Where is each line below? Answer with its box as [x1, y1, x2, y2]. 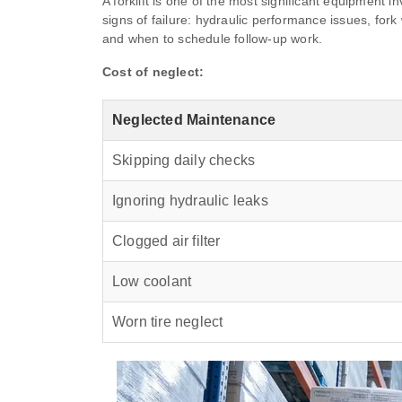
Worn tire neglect [112, 314, 223, 330]
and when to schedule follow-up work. [102, 31, 323, 47]
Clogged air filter [112, 233, 221, 249]
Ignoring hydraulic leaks [112, 193, 268, 209]
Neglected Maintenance [112, 112, 276, 128]
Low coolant [112, 274, 192, 290]
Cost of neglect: [102, 65, 205, 80]
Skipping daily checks [112, 153, 256, 169]
